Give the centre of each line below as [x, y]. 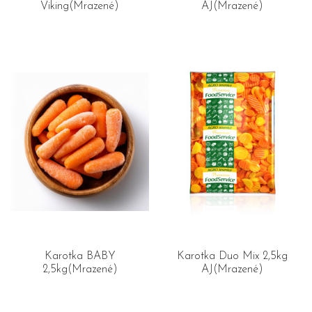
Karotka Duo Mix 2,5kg [232, 257]
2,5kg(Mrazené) [80, 270]
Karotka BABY [80, 257]
